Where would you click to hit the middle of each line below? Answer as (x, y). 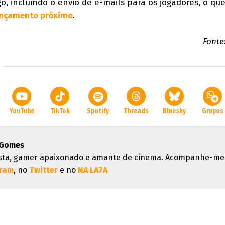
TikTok (60, 111)
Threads (136, 111)
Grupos (212, 111)
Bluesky (174, 111)
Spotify (98, 111)
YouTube (22, 111)
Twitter (43, 170)
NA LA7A (93, 170)
